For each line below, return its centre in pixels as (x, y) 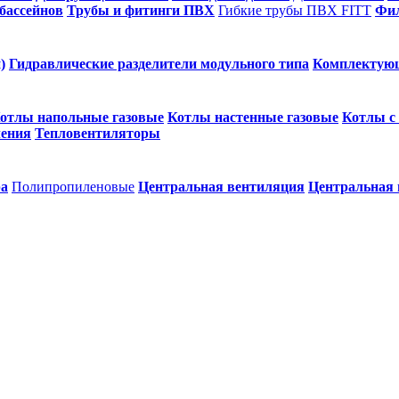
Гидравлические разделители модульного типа (159, 64)
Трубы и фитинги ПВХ (141, 10)
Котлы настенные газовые (253, 117)
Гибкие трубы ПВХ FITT (295, 10)
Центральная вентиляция (221, 187)
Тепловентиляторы (98, 133)
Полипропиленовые (73, 187)
